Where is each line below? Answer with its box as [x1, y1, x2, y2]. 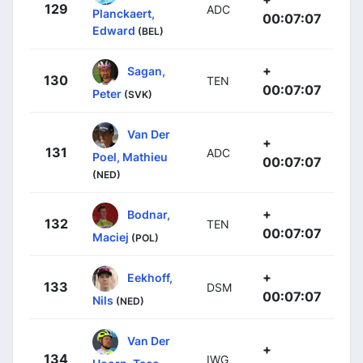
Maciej [92, 230, 129, 244]
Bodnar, [127, 207, 170, 221]
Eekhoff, [127, 270, 173, 284]
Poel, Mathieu [92, 150, 168, 164]
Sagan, [127, 63, 165, 78]
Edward [92, 23, 135, 37]
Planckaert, [92, 6, 155, 20]
